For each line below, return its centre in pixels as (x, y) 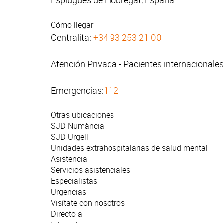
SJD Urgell (69, 137)
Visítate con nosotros (88, 203)
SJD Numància (77, 126)
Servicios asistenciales (91, 170)
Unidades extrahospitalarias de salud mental (129, 148)
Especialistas (74, 181)
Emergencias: (77, 90)
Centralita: (72, 38)
